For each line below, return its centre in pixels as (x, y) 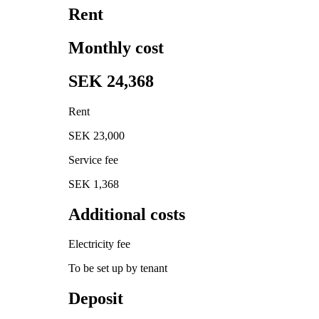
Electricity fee (99, 244)
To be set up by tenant (118, 268)
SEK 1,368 (94, 184)
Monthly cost (116, 47)
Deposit (96, 299)
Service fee (93, 159)
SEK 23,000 (96, 135)
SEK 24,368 (111, 81)
